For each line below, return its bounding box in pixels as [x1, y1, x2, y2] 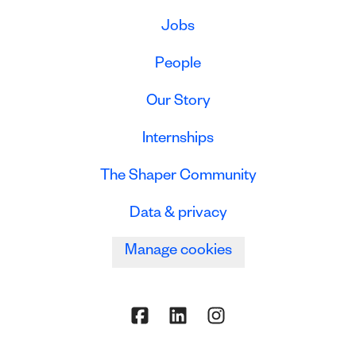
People [155, 57, 201, 74]
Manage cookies [124, 244, 232, 261]
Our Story [145, 95, 211, 111]
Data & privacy [129, 207, 227, 223]
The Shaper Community [99, 169, 257, 186]
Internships [142, 132, 214, 149]
